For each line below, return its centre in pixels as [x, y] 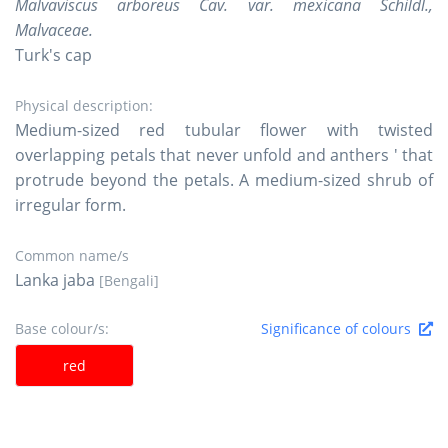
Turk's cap [53, 54]
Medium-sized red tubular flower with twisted [224, 129]
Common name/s [72, 255]
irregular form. [70, 204]
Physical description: [84, 105]
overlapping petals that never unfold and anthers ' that [224, 154]
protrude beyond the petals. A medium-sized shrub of [224, 179]
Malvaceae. [54, 29]
